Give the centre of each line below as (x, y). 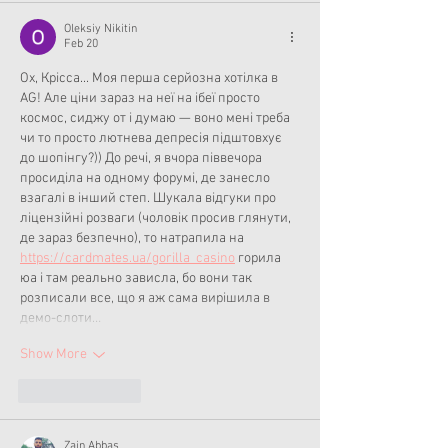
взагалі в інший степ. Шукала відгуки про (149, 198)
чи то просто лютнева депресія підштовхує (152, 138)
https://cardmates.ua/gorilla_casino (127, 258)
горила (259, 258)
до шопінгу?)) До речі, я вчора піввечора (142, 158)
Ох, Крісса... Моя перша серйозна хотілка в (150, 78)
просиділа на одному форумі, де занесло (146, 178)
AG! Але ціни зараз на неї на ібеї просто (141, 98)
